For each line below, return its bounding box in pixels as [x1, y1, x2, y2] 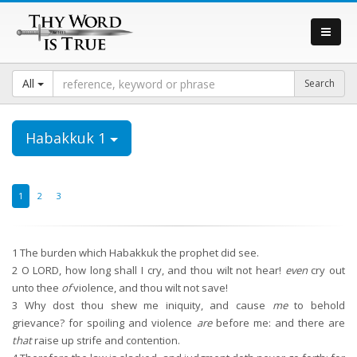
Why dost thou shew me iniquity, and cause [18, 298, 273, 312]
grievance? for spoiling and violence [12, 316, 197, 330]
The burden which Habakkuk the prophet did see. [18, 245, 259, 260]
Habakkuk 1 [25, 128, 106, 147]
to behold [287, 298, 346, 312]
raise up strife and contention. [32, 333, 180, 347]
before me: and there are [211, 316, 345, 330]
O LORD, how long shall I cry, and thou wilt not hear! [18, 263, 285, 277]
